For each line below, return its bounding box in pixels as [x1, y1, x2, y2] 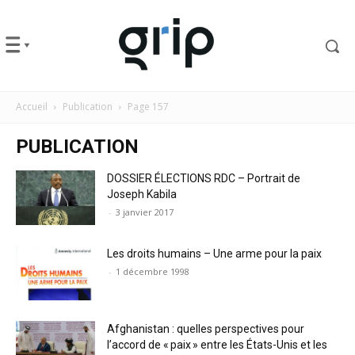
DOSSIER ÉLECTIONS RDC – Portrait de [107, 171, 300, 185]
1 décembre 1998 [116, 265, 189, 277]
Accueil [16, 99, 48, 113]
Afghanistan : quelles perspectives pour [107, 322, 304, 335]
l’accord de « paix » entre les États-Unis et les [107, 338, 327, 351]
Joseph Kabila [107, 187, 177, 200]
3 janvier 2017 [116, 205, 174, 218]
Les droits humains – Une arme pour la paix [107, 246, 322, 260]
